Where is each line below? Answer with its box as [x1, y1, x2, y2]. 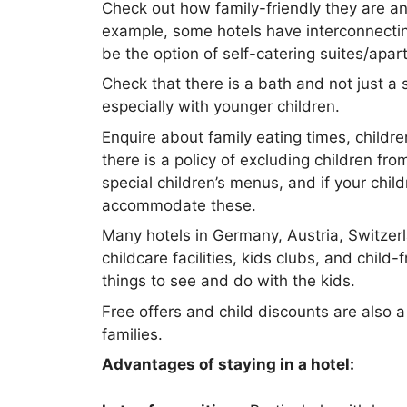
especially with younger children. [102, 97, 340, 115]
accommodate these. [102, 195, 256, 214]
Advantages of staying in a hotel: [102, 355, 354, 373]
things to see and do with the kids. [102, 272, 355, 290]
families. [102, 324, 163, 343]
